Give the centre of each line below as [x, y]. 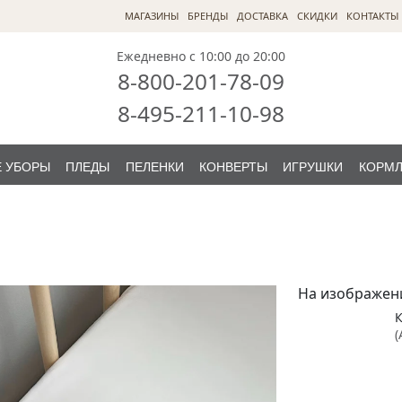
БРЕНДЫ [208, 16]
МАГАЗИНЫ [152, 16]
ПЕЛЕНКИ [154, 167]
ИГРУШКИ [313, 167]
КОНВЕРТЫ [234, 167]
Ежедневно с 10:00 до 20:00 [201, 56]
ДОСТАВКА [262, 16]
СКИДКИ [317, 16]
